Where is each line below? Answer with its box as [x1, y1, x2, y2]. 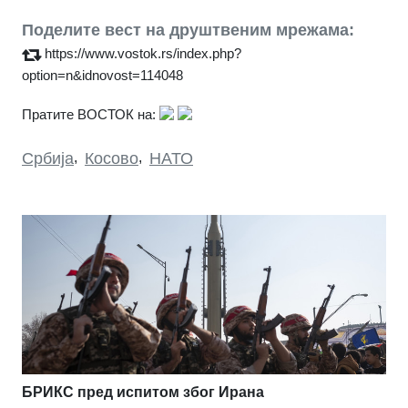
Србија [22, 149, 74, 168]
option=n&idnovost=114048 [22, 67, 183, 84]
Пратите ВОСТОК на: [22, 107, 156, 123]
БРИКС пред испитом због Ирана [22, 384, 264, 401]
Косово [85, 149, 138, 168]
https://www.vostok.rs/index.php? [45, 46, 241, 62]
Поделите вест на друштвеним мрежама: [22, 21, 354, 40]
